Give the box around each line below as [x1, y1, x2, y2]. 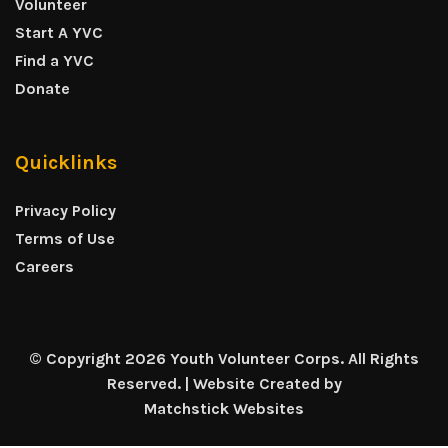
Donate [15, 79, 70, 99]
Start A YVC [15, 23, 103, 43]
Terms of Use [15, 229, 115, 249]
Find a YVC [15, 51, 94, 71]
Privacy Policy [15, 201, 116, 221]
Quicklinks [15, 151, 117, 175]
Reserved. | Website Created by [106, 374, 342, 394]
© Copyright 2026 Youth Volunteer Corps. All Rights [29, 349, 419, 369]
